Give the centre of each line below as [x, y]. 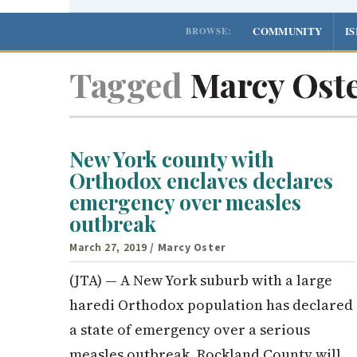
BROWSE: [209, 31]
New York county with [172, 159]
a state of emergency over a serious [190, 329]
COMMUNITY [288, 30]
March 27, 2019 [108, 247]
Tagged [126, 84]
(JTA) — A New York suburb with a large [201, 280]
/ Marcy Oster [188, 247]
